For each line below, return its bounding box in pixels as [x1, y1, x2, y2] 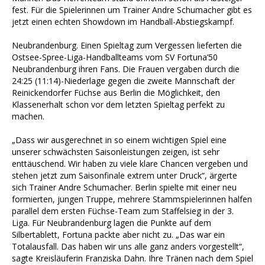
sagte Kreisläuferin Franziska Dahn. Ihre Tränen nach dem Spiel [12, 252, 253, 264]
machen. [12, 110, 47, 122]
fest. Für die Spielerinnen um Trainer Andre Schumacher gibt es [12, 4, 252, 15]
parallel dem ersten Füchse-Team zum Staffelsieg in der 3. [12, 205, 234, 216]
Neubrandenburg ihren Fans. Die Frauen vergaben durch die [12, 63, 240, 75]
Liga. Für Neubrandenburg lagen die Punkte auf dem [12, 216, 211, 228]
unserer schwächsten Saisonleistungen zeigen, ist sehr [12, 146, 219, 157]
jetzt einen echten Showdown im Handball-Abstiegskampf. [12, 15, 234, 27]
